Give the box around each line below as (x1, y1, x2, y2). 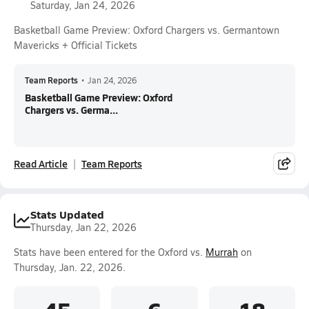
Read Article (14, 157, 68, 170)
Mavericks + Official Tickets (14, 39, 137, 52)
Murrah (206, 246, 238, 259)
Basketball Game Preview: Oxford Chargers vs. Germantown (14, 23, 279, 37)
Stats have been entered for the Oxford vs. (14, 246, 206, 259)
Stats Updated (30, 206, 104, 222)
